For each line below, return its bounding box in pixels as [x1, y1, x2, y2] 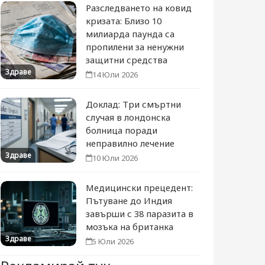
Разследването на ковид [86, 2, 192, 14]
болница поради [86, 124, 158, 136]
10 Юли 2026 [92, 153, 138, 163]
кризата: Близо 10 [86, 15, 162, 27]
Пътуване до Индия [86, 195, 173, 206]
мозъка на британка [86, 221, 174, 232]
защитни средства [86, 54, 168, 66]
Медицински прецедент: [86, 182, 193, 193]
